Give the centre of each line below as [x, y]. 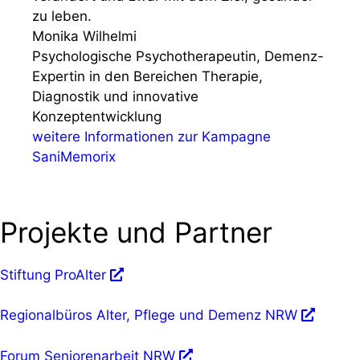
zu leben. [62, 16]
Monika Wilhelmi [84, 36]
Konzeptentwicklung [97, 116]
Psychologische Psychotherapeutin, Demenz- [178, 56]
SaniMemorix [74, 156]
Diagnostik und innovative [115, 96]
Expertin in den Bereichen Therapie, [147, 76]
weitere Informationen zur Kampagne [151, 136]
